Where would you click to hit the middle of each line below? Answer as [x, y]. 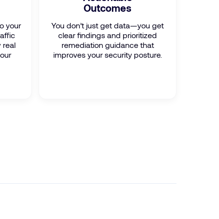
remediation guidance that [108, 45]
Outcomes [108, 8]
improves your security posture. [108, 55]
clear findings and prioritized [108, 35]
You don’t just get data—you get [108, 25]
